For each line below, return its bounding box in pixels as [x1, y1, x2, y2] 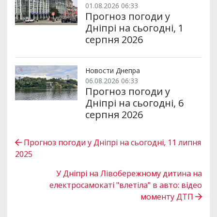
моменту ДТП [140, 191, 195, 202]
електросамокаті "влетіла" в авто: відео [49, 179, 202, 190]
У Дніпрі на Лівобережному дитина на [56, 168, 202, 179]
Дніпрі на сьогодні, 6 [85, 96, 184, 109]
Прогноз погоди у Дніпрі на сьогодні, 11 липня [22, 137, 201, 148]
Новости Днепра [85, 65, 140, 75]
